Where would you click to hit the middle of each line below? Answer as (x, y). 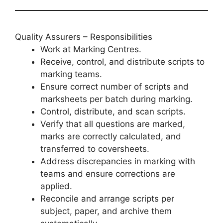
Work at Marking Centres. (91, 50)
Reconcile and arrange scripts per (107, 199)
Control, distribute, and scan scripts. (113, 112)
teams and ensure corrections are (108, 174)
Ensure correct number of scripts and (114, 87)
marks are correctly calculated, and (111, 137)
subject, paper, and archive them (106, 211)
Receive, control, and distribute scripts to (122, 62)
